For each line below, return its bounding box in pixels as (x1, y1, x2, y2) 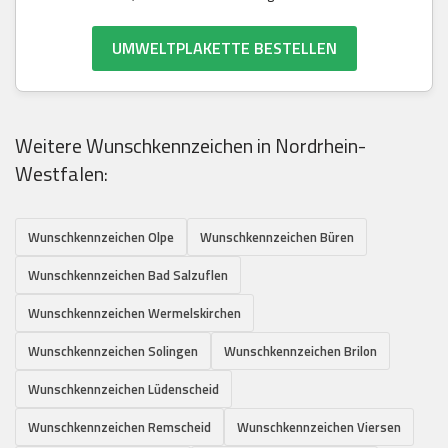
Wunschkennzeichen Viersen (237, 416, 401, 437)
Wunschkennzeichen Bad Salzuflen (28, 264, 228, 285)
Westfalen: (15, 157, 108, 189)
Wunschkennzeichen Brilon (224, 340, 377, 361)
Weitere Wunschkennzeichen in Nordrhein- (15, 129, 366, 161)
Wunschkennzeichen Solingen (28, 340, 198, 361)
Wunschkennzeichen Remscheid (28, 416, 211, 437)
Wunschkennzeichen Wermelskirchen (28, 302, 241, 323)
